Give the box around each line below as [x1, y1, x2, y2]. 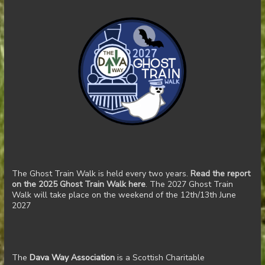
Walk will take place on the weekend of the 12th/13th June [11, 189, 236, 201]
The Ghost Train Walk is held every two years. [11, 167, 190, 179]
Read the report [190, 167, 250, 179]
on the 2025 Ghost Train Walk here [11, 178, 146, 190]
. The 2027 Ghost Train [145, 178, 233, 190]
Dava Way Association [29, 251, 115, 263]
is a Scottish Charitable [114, 251, 205, 263]
